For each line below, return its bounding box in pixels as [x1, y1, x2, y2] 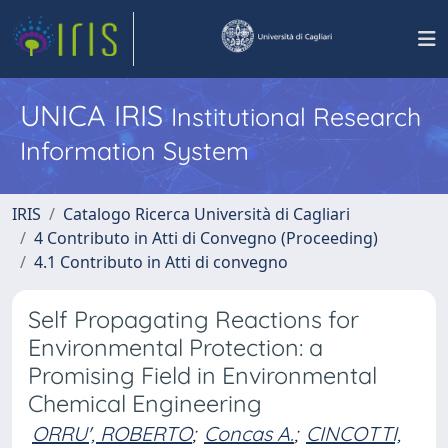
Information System [20, 135, 249, 166]
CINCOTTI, [306, 421, 401, 446]
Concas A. [204, 421, 294, 446]
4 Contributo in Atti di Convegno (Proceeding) [34, 227, 378, 249]
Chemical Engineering [28, 389, 262, 418]
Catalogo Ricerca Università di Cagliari [63, 203, 350, 225]
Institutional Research [171, 101, 421, 132]
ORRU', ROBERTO [32, 421, 192, 446]
